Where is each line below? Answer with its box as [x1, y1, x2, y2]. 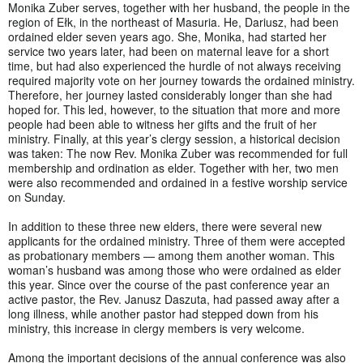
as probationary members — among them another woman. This [8, 246, 335, 263]
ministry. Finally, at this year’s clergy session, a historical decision [8, 130, 340, 147]
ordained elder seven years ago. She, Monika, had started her [8, 28, 327, 45]
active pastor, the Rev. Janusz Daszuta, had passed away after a [8, 290, 340, 307]
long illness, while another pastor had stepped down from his [8, 305, 318, 322]
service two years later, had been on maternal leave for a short [8, 42, 329, 59]
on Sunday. [8, 188, 66, 205]
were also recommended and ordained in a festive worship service [8, 173, 348, 190]
